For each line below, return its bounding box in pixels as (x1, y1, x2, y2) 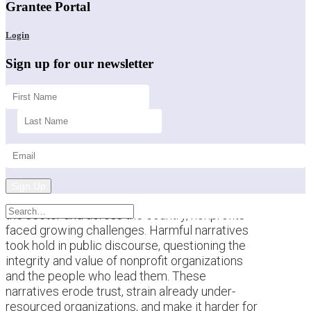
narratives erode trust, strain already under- (6, 283, 235, 299)
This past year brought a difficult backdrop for (6, 192, 249, 207)
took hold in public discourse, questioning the (6, 237, 246, 253)
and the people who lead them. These (6, 268, 206, 283)
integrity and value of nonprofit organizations (6, 253, 243, 268)
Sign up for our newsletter (6, 56, 153, 71)
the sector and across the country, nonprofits (6, 207, 245, 222)
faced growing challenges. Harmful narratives (6, 222, 249, 237)
